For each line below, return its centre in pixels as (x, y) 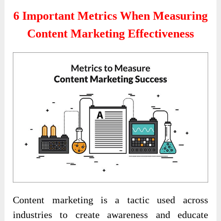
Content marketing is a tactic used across (110, 200)
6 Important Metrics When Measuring (110, 16)
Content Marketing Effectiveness (110, 34)
